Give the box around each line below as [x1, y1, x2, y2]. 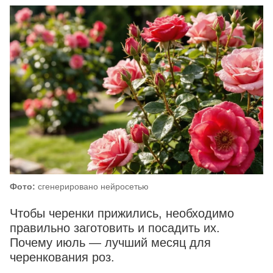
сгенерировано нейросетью [35, 182, 149, 192]
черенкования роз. [10, 250, 115, 264]
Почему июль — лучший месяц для [10, 236, 211, 250]
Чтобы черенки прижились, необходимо [10, 207, 234, 221]
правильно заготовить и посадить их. [10, 221, 220, 235]
